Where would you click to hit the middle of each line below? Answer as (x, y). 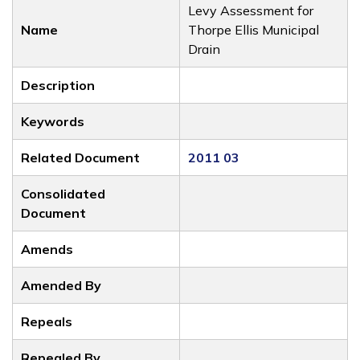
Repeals (47, 321)
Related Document (80, 157)
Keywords (53, 121)
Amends (47, 249)
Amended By (61, 285)
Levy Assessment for (251, 10)
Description (58, 85)
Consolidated (63, 194)
